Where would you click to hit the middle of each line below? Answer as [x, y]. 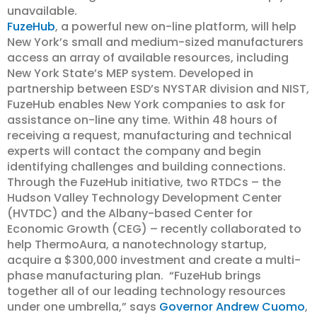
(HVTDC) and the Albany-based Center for [130, 213]
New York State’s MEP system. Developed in [130, 73]
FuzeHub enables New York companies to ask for [146, 104]
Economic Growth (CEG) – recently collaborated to [154, 229]
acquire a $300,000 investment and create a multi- [154, 260]
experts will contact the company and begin [134, 151]
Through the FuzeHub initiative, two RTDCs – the [144, 182]
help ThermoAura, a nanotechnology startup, [137, 244]
